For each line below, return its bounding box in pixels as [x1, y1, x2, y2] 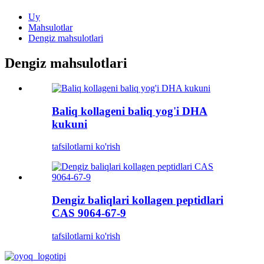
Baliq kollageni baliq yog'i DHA [52, 104, 207, 117]
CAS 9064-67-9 [52, 206, 126, 219]
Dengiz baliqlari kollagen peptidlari [52, 193, 223, 206]
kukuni [52, 117, 87, 130]
